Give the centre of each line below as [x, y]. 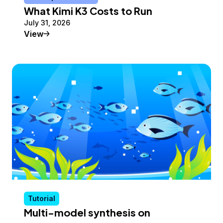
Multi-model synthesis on [87, 212]
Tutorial [42, 198]
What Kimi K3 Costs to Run [88, 11]
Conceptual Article [78, 34]
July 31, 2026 [47, 23]
